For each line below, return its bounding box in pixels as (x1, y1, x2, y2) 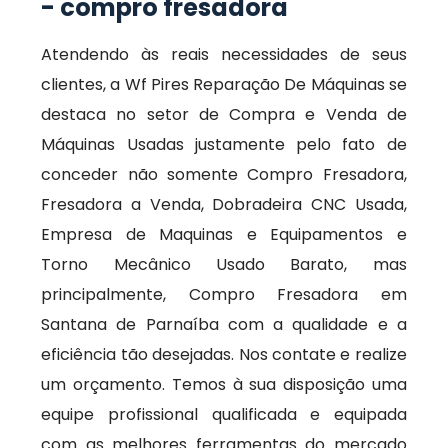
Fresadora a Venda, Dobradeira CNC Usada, (41, 193, 407, 216)
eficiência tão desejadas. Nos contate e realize (41, 343, 407, 366)
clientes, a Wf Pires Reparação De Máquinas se (41, 73, 407, 96)
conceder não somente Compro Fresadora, (41, 163, 407, 186)
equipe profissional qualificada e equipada (41, 403, 407, 426)
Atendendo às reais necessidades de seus (41, 43, 407, 66)
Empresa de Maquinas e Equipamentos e (41, 223, 407, 246)
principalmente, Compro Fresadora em (41, 283, 407, 306)
